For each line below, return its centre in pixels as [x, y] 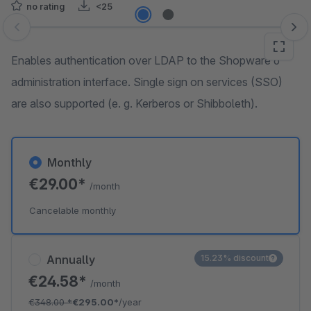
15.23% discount [235, 258]
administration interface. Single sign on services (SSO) [147, 82]
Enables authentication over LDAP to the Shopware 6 [145, 60]
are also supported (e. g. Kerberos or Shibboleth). [134, 103]
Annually [71, 260]
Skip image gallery [56, 34]
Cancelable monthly [73, 210]
